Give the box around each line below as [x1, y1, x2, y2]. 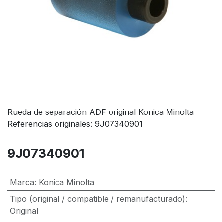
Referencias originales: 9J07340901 [7, 119, 143, 129]
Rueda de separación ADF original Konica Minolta [7, 107, 194, 117]
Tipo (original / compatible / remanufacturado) [9, 194, 185, 204]
